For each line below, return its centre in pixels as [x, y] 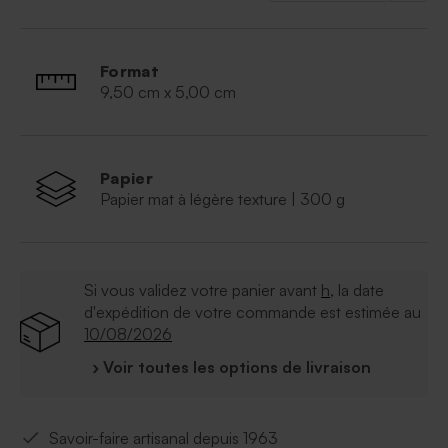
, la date [357, 290]
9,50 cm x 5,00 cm [168, 92]
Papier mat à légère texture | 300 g [222, 199]
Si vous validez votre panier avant [202, 290]
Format [130, 71]
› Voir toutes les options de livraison [231, 367]
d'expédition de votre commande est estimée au [252, 312]
